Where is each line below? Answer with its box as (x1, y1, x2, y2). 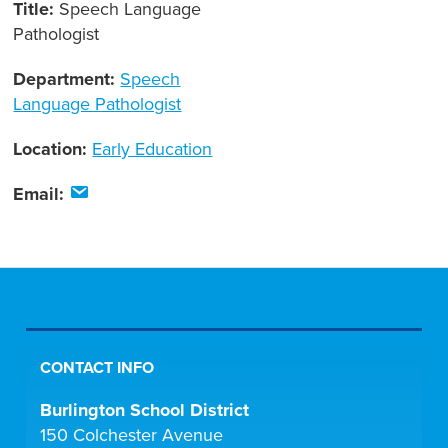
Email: (13, 183, 70, 206)
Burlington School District (40, 399, 250, 422)
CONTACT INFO (40, 358, 155, 379)
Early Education (92, 138, 213, 161)
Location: (13, 138, 93, 161)
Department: (13, 68, 121, 91)
